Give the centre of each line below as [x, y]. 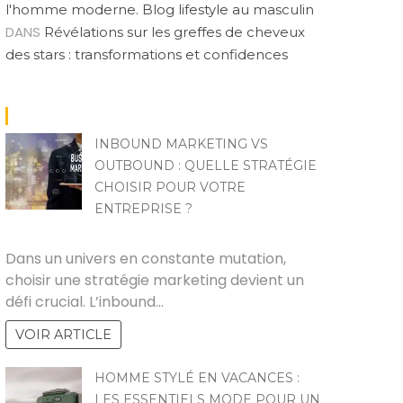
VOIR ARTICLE [64, 335]
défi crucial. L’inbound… [85, 302]
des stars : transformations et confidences [147, 54]
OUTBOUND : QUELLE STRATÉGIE [206, 166]
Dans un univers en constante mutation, [146, 259]
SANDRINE [123, 233]
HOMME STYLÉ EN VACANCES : [197, 378]
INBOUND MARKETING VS [181, 144]
